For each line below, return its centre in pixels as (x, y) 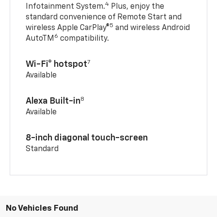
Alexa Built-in (53, 101)
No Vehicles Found (42, 209)
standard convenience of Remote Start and (104, 18)
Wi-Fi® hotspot (57, 65)
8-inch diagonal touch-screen (87, 138)
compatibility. (84, 39)
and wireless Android (152, 28)
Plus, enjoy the (137, 7)
